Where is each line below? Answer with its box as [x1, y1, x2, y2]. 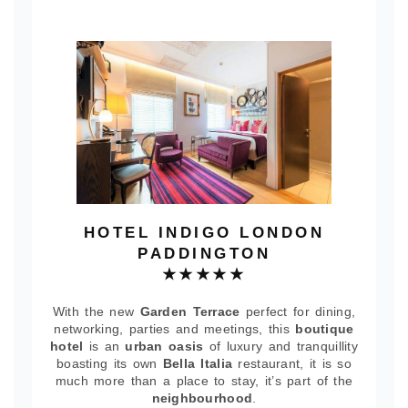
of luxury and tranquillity [209, 339, 359, 353]
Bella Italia [162, 356, 233, 371]
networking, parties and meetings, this [54, 321, 296, 336]
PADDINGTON [138, 245, 270, 262]
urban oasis [125, 339, 209, 353]
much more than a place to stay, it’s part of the [55, 373, 353, 388]
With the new [52, 304, 140, 319]
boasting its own [56, 356, 163, 371]
